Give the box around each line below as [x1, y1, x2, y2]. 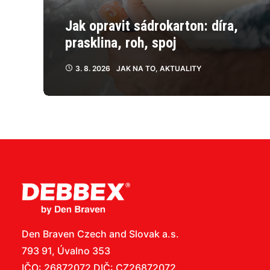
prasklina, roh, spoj [65, 34, 177, 51]
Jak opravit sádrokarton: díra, [65, 17, 238, 34]
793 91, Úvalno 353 [22, 245, 110, 257]
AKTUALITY [160, 64, 201, 73]
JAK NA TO [116, 64, 155, 73]
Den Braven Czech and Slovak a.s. [22, 228, 179, 240]
